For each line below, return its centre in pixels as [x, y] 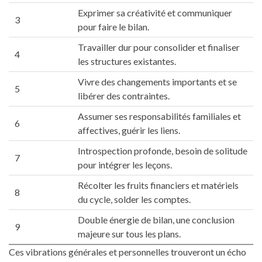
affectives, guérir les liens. [129, 130]
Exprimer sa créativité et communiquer [155, 13]
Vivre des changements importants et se [157, 82]
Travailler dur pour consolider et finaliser [159, 47]
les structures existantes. [127, 61]
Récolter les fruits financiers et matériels [158, 185]
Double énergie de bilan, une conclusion [156, 220]
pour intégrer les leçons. [125, 165]
